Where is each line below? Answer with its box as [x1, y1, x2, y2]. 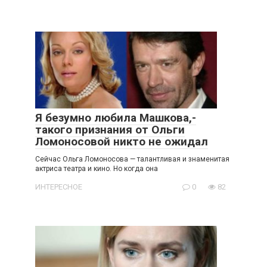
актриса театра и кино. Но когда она [35, 164, 158, 173]
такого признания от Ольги [35, 123, 185, 137]
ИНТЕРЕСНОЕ [35, 182, 82, 192]
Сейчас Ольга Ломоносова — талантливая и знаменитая [35, 155, 229, 164]
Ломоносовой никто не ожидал [35, 135, 208, 149]
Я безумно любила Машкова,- [35, 111, 196, 125]
